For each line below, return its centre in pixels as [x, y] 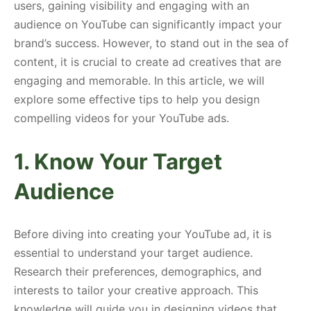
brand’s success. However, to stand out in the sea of [151, 43]
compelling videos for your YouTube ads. [121, 118]
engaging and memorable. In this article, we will [139, 81]
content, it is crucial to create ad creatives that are [148, 62]
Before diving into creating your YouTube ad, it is [143, 234]
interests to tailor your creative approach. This [136, 290]
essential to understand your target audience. [133, 252]
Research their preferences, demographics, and [138, 271]
